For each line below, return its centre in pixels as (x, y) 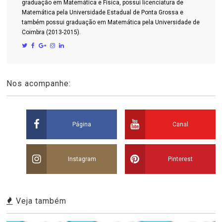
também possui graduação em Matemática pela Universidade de (111, 22)
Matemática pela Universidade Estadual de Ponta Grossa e (103, 12)
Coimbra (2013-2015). (52, 32)
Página (82, 124)
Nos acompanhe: (39, 83)
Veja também (40, 201)
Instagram (82, 159)
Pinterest (180, 159)
